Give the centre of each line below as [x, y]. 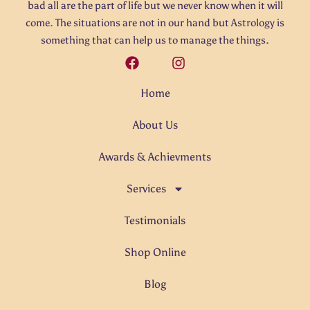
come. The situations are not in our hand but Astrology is [155, 22]
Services [146, 188]
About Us [155, 125]
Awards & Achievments [155, 156]
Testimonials [155, 220]
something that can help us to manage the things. [155, 40]
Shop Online [155, 252]
